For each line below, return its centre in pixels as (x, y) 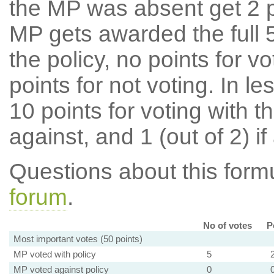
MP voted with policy (54, 254)
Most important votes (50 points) (78, 239)
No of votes (227, 225)
